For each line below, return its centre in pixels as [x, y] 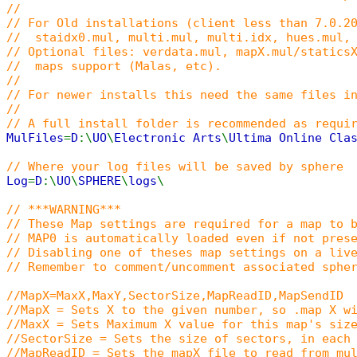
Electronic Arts [168, 138]
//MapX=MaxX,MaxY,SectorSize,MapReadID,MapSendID [175, 296]
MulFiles [35, 138]
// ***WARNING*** [64, 210]
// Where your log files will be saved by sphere [175, 167]
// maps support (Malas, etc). [114, 66]
